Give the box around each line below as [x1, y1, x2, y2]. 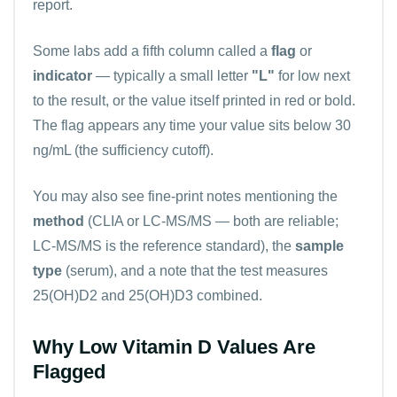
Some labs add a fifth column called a [33, 43, 271, 58]
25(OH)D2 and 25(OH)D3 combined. [33, 287, 262, 303]
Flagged [33, 360, 105, 383]
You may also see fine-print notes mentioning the [33, 188, 338, 204]
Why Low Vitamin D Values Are [33, 335, 315, 358]
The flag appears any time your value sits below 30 [33, 117, 351, 133]
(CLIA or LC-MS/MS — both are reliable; [84, 213, 339, 229]
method [33, 213, 84, 229]
